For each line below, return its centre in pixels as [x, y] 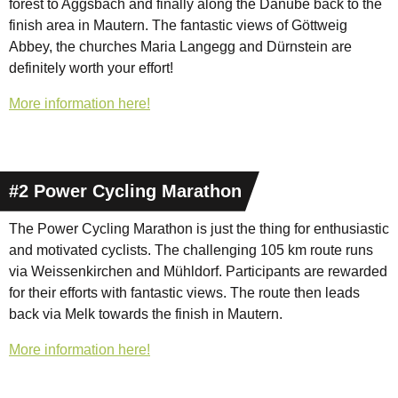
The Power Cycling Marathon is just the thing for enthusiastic [199, 228]
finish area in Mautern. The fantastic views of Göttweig [178, 25]
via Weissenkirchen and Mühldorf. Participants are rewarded [198, 271]
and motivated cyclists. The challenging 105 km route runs [191, 250]
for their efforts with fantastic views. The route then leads [184, 292]
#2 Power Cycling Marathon [125, 191]
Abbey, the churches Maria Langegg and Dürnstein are [180, 46]
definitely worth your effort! [91, 68]
